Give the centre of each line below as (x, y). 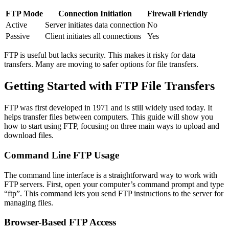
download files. (29, 135)
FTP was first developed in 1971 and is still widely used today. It (108, 108)
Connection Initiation (95, 14)
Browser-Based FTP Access (60, 222)
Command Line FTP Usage (62, 155)
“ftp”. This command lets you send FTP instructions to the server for (114, 193)
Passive (18, 36)
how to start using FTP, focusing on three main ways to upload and (112, 126)
